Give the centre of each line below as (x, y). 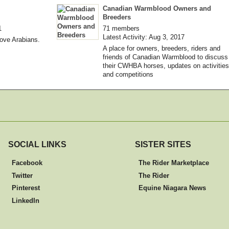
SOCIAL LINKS (37, 144)
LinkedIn (26, 201)
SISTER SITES (163, 144)
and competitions (128, 74)
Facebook (27, 163)
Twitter (22, 175)
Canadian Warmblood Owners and (157, 8)
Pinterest (26, 188)
